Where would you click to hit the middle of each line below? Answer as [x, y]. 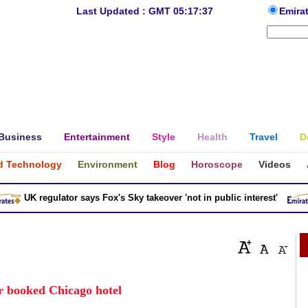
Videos [275, 164]
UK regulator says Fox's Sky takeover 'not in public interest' [133, 198]
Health [212, 137]
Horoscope [217, 164]
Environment [108, 164]
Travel [264, 137]
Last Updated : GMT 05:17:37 [144, 11]
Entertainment [97, 137]
